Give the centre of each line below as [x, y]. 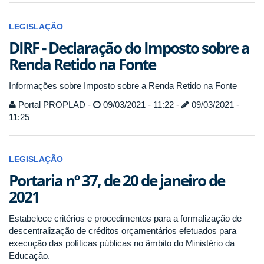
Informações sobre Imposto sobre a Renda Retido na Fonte [123, 86]
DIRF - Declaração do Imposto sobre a [129, 48]
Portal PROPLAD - [55, 104]
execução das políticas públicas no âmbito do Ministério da [122, 243]
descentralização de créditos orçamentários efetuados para [123, 230]
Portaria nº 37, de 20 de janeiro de [117, 180]
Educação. [29, 255]
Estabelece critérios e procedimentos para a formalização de [125, 218]
